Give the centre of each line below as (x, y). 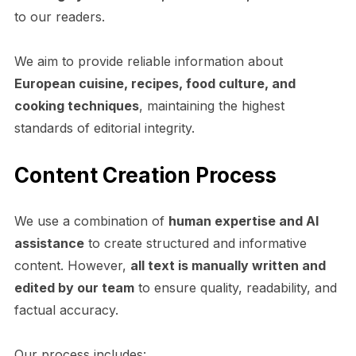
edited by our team (74, 287)
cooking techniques (76, 105)
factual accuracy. (66, 310)
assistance (49, 243)
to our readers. (59, 16)
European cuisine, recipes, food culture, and (155, 83)
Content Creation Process (145, 175)
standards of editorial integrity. (104, 128)
